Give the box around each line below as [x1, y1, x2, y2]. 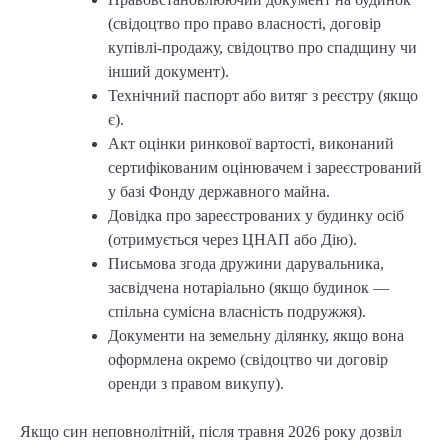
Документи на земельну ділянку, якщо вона [108, 327, 404, 345]
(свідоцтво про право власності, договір [108, 15, 381, 33]
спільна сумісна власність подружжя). [108, 303, 366, 321]
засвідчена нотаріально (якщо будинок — [108, 279, 389, 297]
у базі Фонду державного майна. [108, 183, 330, 201]
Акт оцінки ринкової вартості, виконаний [108, 135, 394, 153]
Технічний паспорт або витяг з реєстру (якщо [108, 87, 418, 105]
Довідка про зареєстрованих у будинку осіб [108, 207, 404, 225]
